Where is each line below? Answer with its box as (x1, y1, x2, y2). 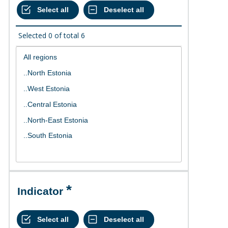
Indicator (20, 185, 63, 197)
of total (54, 31, 79, 41)
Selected (18, 31, 46, 41)
